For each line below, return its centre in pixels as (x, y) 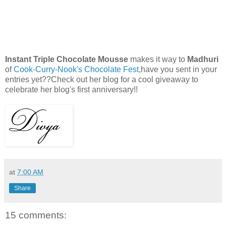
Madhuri (203, 59)
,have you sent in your (178, 69)
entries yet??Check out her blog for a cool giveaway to (102, 79)
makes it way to (158, 59)
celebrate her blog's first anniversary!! (71, 89)
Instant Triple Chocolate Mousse (67, 59)
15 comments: (36, 215)
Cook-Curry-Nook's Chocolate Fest (76, 69)
